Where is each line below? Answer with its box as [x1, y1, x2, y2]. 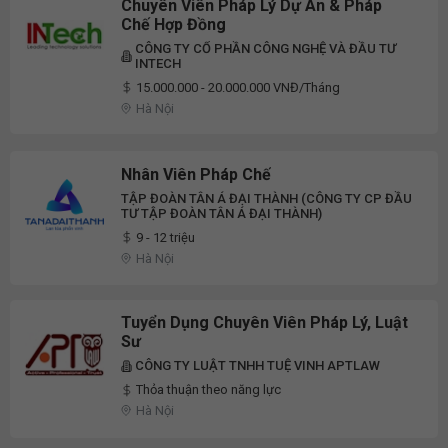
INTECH [135, 55, 181, 71]
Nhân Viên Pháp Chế [121, 164, 271, 184]
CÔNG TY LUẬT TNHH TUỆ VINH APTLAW [135, 358, 380, 374]
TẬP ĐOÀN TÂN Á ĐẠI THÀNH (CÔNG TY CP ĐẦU [121, 190, 412, 206]
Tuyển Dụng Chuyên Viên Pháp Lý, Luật [121, 313, 408, 333]
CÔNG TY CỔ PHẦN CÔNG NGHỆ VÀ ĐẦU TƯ [135, 40, 396, 56]
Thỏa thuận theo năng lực [136, 382, 281, 398]
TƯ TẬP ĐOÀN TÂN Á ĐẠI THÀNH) [121, 205, 322, 221]
